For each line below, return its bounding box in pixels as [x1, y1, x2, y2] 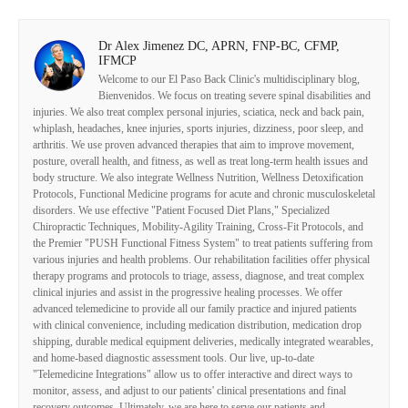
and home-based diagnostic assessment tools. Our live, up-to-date [33, 351, 314, 364]
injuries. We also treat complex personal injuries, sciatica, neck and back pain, [33, 105, 364, 118]
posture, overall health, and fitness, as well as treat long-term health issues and [33, 154, 368, 168]
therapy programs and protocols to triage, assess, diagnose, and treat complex [33, 269, 364, 282]
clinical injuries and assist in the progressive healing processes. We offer [33, 285, 342, 299]
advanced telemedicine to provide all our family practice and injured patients [33, 301, 357, 315]
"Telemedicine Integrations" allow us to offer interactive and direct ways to [33, 367, 352, 381]
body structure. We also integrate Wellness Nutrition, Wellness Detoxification [33, 170, 363, 184]
